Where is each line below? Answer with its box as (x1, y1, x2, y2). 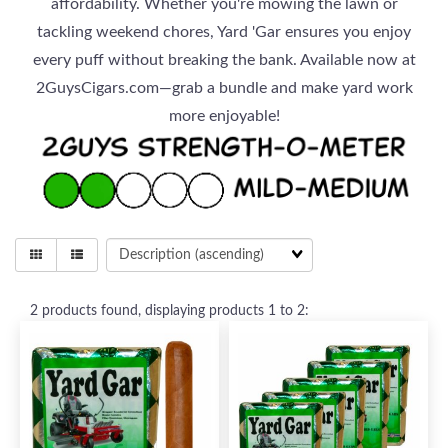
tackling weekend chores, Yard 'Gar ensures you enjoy (37, 24, 411, 40)
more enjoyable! (168, 108, 280, 124)
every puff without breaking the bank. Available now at (32, 52, 416, 68)
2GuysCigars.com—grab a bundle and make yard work (35, 80, 413, 96)
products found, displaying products (38, 304, 268, 319)
